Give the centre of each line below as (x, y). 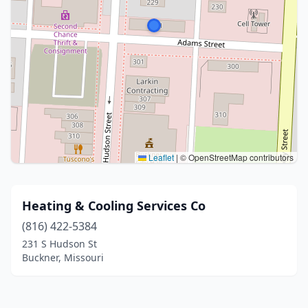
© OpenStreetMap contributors (236, 157)
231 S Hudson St (59, 244)
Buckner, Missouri (63, 257)
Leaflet (160, 157)
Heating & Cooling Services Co (114, 206)
